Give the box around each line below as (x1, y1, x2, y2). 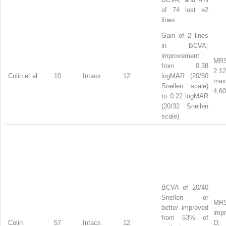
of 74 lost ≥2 (161, 6, 208, 14)
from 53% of (161, 213, 208, 221)
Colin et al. (8, 72, 39, 80)
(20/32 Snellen (161, 102, 208, 110)
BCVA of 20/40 (161, 183, 208, 191)
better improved (161, 203, 208, 211)
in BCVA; (161, 41, 208, 49)
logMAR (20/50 (161, 72, 208, 80)
